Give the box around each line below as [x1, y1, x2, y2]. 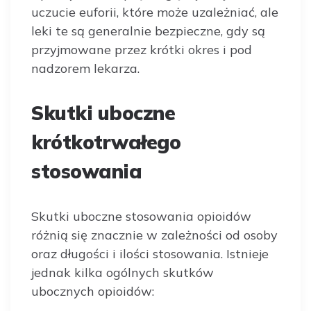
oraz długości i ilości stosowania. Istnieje [31, 245, 269, 262]
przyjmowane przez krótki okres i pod [31, 41, 252, 58]
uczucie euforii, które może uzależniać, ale [31, 3, 278, 20]
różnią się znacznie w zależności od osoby [31, 226, 278, 243]
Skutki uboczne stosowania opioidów [31, 208, 251, 224]
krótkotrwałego [31, 129, 180, 154]
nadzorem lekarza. [31, 60, 140, 76]
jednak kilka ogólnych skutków [31, 264, 214, 280]
